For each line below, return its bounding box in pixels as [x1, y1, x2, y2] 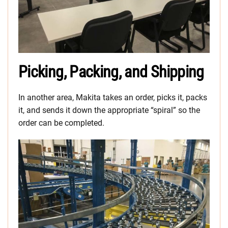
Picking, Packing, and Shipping [18, 62, 204, 81]
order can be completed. [18, 118, 104, 128]
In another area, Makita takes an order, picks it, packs [18, 93, 207, 102]
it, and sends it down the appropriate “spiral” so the [18, 105, 200, 115]
